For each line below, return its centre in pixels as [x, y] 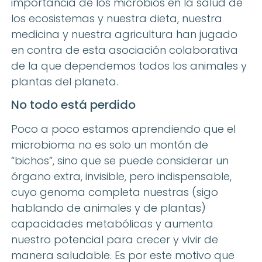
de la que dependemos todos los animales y [129, 66]
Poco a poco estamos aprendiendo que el [123, 129]
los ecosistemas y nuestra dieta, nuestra [117, 19]
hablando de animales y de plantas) [108, 208]
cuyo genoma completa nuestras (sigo [115, 192]
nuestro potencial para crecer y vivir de [115, 240]
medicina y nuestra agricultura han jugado [124, 35]
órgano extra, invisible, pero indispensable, [121, 177]
